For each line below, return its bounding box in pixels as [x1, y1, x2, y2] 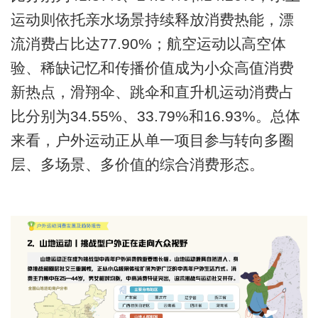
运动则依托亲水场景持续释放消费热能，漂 [10, 11, 294, 28]
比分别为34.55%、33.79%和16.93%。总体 [10, 108, 300, 125]
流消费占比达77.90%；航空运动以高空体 [10, 35, 286, 53]
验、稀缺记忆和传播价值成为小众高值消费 [10, 60, 294, 77]
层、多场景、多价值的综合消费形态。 [10, 156, 264, 173]
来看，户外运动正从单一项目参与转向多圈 [10, 132, 294, 149]
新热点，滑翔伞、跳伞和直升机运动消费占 [10, 84, 294, 101]
